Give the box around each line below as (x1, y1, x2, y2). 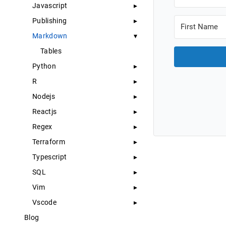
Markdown (32, 32, 68, 40)
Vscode (32, 198, 56, 206)
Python (32, 62, 56, 70)
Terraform (32, 138, 65, 146)
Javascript (32, 2, 68, 10)
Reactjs (32, 107, 57, 116)
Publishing (32, 17, 67, 25)
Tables (40, 47, 62, 55)
